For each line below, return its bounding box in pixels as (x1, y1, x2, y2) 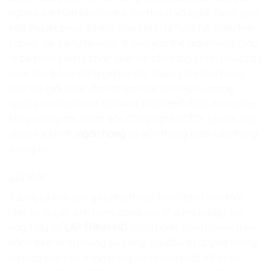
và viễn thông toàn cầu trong (125, 128, 258, 140)
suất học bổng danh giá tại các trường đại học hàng (9, 67, 243, 80)
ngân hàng (77, 128, 125, 140)
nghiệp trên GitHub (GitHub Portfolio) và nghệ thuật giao (9, 7, 260, 19)
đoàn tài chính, (9, 128, 77, 140)
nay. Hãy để (9, 221, 62, 233)
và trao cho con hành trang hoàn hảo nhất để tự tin (9, 251, 240, 264)
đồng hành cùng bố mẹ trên (127, 221, 254, 233)
